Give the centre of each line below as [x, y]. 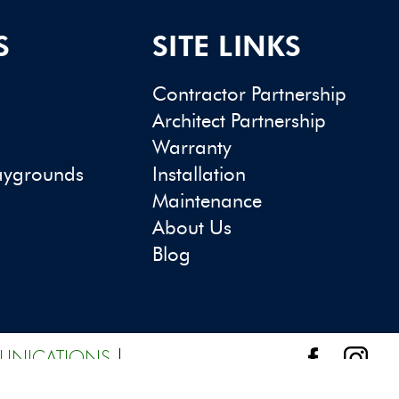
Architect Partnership [240, 120]
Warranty [192, 147]
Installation [199, 174]
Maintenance [208, 200]
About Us [192, 227]
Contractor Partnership [250, 94]
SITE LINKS [227, 45]
